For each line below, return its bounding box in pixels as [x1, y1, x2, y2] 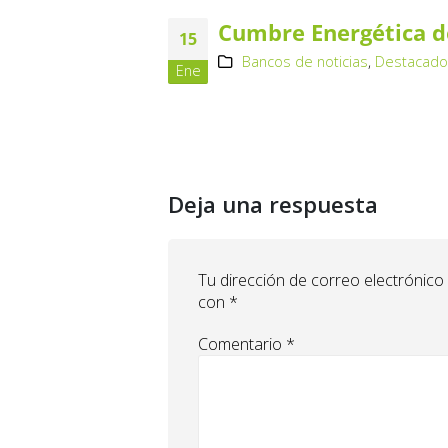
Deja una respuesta [168, 189, 378, 221]
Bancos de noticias [242, 52, 369, 72]
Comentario [198, 333, 286, 356]
